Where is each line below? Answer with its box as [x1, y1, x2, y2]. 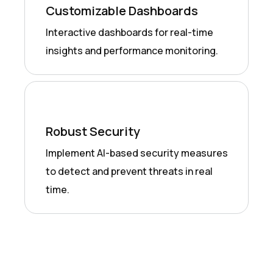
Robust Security [46, 122, 140, 140]
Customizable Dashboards [46, 2, 198, 19]
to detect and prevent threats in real [46, 164, 213, 178]
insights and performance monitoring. [46, 43, 218, 57]
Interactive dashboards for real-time [46, 25, 213, 39]
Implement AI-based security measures [46, 146, 228, 160]
